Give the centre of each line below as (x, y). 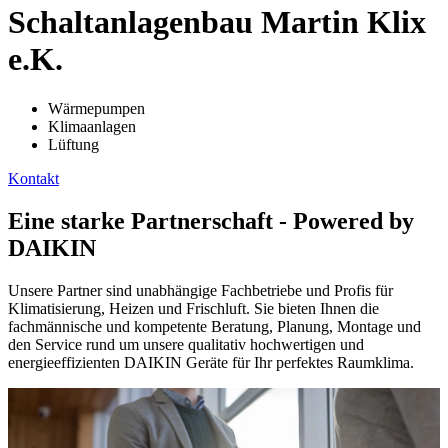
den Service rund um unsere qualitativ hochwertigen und (186, 344)
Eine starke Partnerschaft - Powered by (211, 220)
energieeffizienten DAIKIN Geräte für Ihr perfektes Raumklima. (211, 362)
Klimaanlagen (92, 126)
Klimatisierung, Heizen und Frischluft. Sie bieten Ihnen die (193, 308)
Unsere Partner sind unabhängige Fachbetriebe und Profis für (200, 290)
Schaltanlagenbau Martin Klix (217, 22)
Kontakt (33, 178)
